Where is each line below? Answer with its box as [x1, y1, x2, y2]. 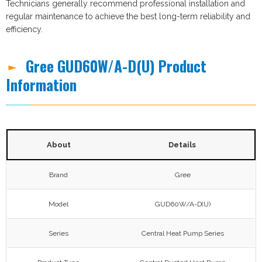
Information [6, 73, 77, 95]
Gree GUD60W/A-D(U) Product [26, 54, 207, 77]
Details [168, 140, 196, 149]
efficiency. [6, 24, 43, 34]
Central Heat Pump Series [141, 229, 224, 237]
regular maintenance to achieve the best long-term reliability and [6, 11, 250, 21]
